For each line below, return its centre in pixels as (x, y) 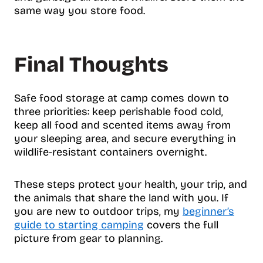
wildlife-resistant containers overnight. (110, 152)
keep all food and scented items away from (122, 125)
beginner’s (208, 211)
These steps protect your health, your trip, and (131, 184)
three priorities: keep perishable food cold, (119, 111)
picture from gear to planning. (88, 238)
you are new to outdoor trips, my (98, 211)
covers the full (181, 225)
